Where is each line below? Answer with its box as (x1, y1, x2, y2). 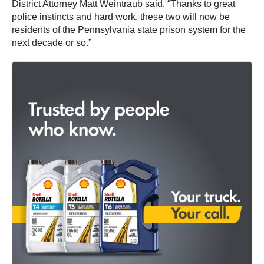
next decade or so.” (12, 37, 91, 48)
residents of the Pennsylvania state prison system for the (12, 24, 246, 35)
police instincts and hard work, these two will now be (12, 11, 230, 22)
